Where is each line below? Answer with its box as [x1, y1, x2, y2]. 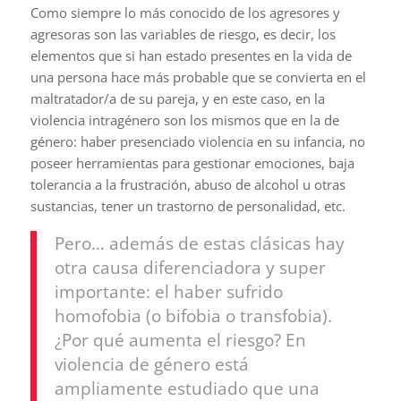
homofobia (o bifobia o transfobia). [54, 304, 332, 328]
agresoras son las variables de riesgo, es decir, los [30, 25, 336, 44]
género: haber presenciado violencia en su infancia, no [30, 132, 365, 151]
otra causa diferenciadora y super [54, 256, 326, 279]
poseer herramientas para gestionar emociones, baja [30, 154, 354, 173]
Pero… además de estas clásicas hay [54, 232, 345, 255]
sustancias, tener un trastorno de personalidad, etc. [30, 197, 346, 216]
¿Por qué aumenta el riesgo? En [54, 328, 306, 352]
